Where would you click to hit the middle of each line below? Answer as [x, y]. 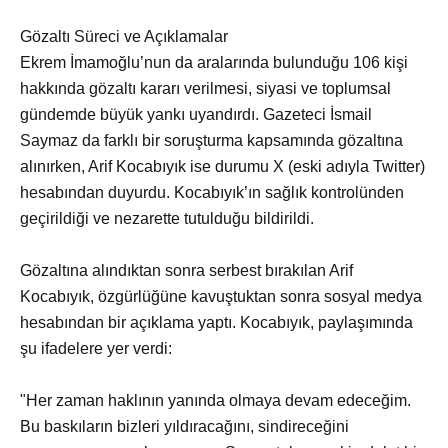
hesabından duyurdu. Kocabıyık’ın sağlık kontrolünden [212, 193]
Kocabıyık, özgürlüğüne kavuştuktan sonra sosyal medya [221, 297]
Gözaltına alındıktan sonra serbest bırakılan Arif [186, 271]
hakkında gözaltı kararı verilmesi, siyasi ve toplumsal [205, 89]
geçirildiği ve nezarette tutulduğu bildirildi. [167, 219]
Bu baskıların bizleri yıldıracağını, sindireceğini [184, 427]
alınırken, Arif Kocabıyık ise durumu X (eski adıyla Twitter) [222, 167]
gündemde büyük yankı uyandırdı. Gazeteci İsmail [196, 115]
